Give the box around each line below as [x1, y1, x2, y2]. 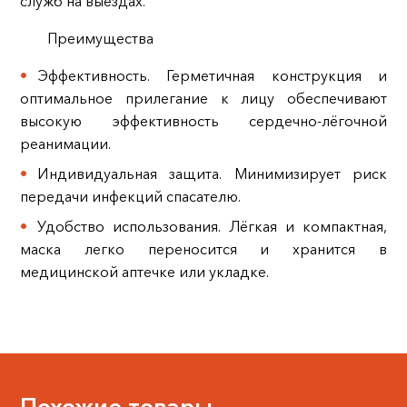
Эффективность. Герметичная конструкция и [37, 66, 388, 85]
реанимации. [19, 134, 114, 154]
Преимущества [46, 29, 154, 48]
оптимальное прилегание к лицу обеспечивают [19, 89, 388, 108]
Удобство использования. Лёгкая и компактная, [37, 217, 388, 236]
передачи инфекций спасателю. [19, 187, 244, 206]
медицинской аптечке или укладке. [19, 263, 273, 282]
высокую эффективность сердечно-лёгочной [19, 112, 388, 131]
